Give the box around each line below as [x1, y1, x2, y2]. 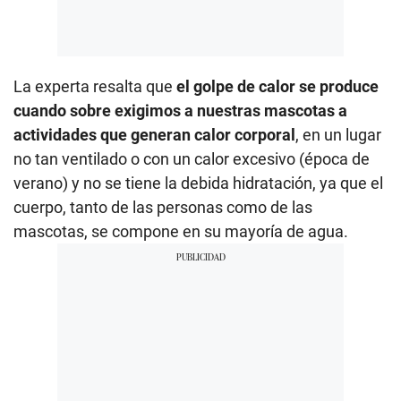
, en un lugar [295, 124, 381, 144]
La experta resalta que [13, 76, 176, 96]
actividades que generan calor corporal [13, 124, 295, 144]
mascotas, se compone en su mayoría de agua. [13, 221, 348, 241]
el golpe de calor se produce [176, 76, 379, 96]
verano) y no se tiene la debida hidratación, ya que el [13, 173, 383, 192]
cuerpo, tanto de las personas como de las [13, 197, 312, 217]
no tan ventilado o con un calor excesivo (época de [13, 149, 370, 168]
